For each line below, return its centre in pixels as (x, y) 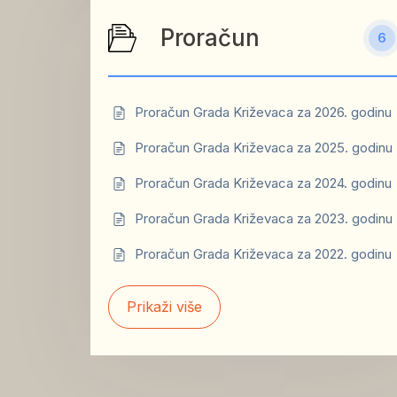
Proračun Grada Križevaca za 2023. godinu (264, 218)
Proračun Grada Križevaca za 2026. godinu (263, 112)
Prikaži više (164, 307)
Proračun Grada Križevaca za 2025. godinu (264, 148)
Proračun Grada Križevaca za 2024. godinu (263, 183)
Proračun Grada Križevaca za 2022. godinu (263, 254)
